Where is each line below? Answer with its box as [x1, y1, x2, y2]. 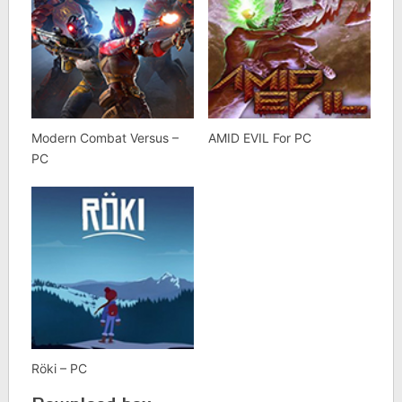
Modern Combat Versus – [31, 129, 179, 145]
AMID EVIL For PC [207, 129, 311, 145]
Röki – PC [31, 360, 87, 376]
